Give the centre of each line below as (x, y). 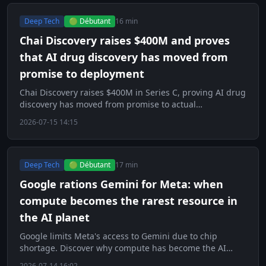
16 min (126, 21)
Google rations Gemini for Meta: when (121, 184)
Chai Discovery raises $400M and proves (125, 41)
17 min (126, 165)
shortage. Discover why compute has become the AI (123, 248)
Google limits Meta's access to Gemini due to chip (118, 236)
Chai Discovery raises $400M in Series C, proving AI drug (133, 93)
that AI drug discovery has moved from (124, 57)
